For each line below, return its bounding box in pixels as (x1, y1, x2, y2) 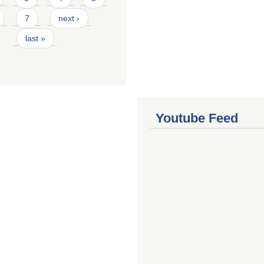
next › (58, 13, 80, 23)
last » (25, 33, 45, 43)
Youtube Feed (156, 111, 238, 126)
